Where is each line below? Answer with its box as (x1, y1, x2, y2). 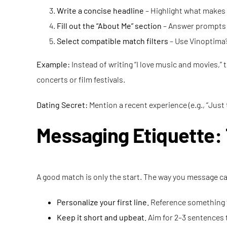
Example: (36, 59, 70, 69)
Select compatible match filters (57, 36, 168, 46)
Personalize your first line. (57, 197, 149, 207)
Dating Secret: (36, 100, 88, 109)
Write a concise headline (57, 6, 144, 15)
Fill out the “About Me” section (57, 21, 162, 30)
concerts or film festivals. (36, 74, 125, 84)
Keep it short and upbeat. (57, 212, 146, 222)
